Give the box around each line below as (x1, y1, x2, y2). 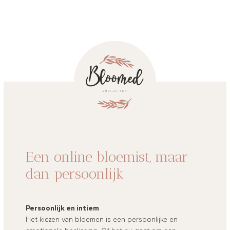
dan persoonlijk (26, 165, 125, 183)
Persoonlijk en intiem (26, 204, 100, 213)
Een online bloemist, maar (26, 148, 188, 166)
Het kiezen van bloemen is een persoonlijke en (26, 215, 178, 224)
